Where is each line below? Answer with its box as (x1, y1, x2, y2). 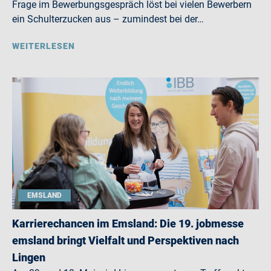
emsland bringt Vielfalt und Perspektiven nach (12, 234, 239, 247)
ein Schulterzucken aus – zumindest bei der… (12, 13, 204, 25)
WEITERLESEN (12, 41, 75, 51)
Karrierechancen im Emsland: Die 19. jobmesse (12, 217, 244, 230)
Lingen (12, 251, 45, 264)
